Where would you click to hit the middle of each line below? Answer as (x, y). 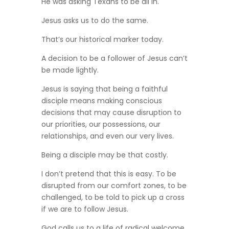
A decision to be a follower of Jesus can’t (114, 59)
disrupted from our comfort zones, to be (114, 186)
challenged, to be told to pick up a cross (113, 198)
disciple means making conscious (101, 101)
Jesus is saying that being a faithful (104, 89)
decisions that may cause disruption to (111, 113)
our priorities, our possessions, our (101, 124)
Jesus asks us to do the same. (95, 21)
